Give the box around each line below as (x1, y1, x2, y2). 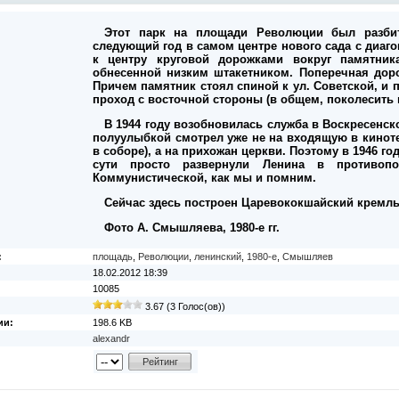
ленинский (194, 251, 241, 262)
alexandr (93, 333, 130, 344)
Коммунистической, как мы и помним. (93, 171, 316, 184)
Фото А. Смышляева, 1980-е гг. (104, 221, 280, 234)
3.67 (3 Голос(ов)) (142, 301, 226, 312)
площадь (93, 251, 133, 262)
